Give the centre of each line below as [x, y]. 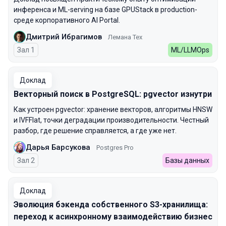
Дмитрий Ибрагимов [64, 37]
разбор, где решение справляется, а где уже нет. [95, 131]
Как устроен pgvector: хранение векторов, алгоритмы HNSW [113, 109]
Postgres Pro [115, 147]
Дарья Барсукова [58, 147]
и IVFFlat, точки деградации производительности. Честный [111, 120]
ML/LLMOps [190, 50]
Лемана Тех [125, 37]
